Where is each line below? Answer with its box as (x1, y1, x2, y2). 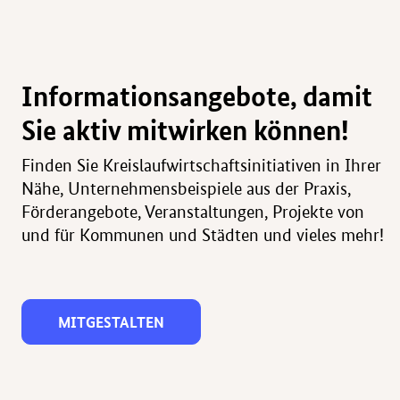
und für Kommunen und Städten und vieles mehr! (21, 224, 384, 246)
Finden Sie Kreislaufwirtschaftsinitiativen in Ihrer (21, 154, 381, 176)
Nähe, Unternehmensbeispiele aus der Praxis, (21, 178, 351, 199)
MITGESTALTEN (58, 311, 164, 332)
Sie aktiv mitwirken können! (21, 112, 349, 147)
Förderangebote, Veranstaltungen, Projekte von (21, 201, 364, 222)
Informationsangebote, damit (21, 78, 372, 113)
